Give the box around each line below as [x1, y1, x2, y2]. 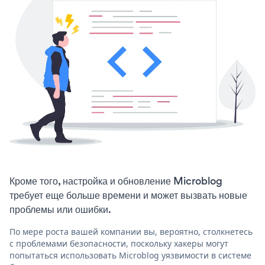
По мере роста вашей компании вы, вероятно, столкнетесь [9, 225, 253, 237]
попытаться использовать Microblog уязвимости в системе [9, 249, 251, 261]
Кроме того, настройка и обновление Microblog [9, 173, 222, 188]
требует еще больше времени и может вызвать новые [9, 188, 247, 202]
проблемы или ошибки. [9, 202, 111, 216]
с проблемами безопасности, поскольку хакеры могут [9, 237, 228, 249]
